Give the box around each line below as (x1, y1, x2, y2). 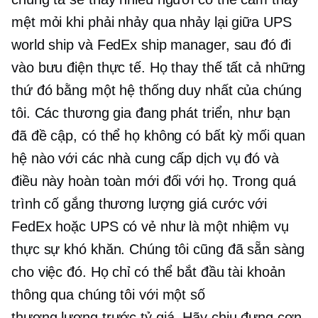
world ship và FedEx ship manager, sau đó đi (11, 37, 291, 53)
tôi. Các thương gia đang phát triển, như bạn (11, 105, 290, 121)
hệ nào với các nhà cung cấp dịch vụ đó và (11, 150, 279, 167)
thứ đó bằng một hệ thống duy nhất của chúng (11, 82, 302, 99)
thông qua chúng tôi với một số (11, 287, 205, 303)
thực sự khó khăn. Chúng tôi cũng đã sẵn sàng (11, 241, 305, 258)
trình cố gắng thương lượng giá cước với (11, 196, 268, 212)
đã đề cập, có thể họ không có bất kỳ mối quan (11, 128, 305, 144)
